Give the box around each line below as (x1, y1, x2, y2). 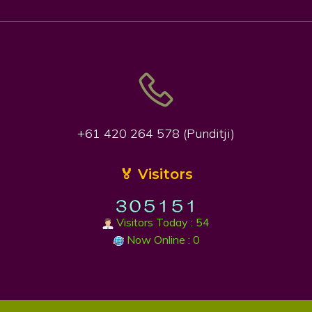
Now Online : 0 (123, 233, 200, 247)
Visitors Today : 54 (114, 215, 210, 230)
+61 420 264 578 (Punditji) (77, 125, 235, 142)
